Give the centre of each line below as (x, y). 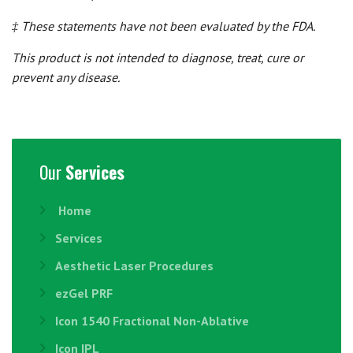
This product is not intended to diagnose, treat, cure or (158, 58)
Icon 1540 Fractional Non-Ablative (152, 321)
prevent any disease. (66, 77)
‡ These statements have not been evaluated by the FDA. (163, 26)
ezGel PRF (84, 293)
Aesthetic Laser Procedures (134, 266)
